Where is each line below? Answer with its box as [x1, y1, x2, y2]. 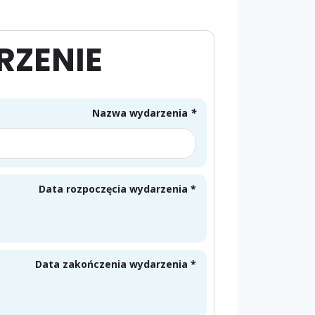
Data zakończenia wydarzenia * [35, 257, 196, 271]
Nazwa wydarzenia [92, 106, 191, 120]
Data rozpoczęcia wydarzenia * [39, 182, 196, 196]
